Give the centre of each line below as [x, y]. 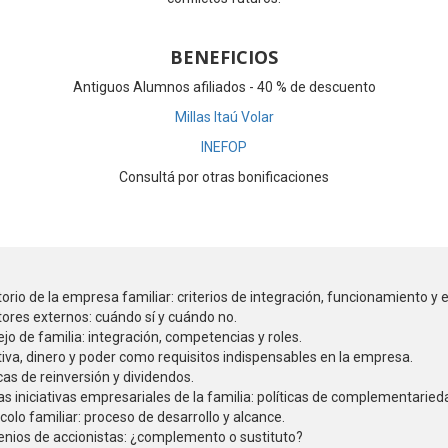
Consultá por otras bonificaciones [224, 177]
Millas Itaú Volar [224, 117]
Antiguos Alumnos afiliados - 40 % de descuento [224, 87]
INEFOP [224, 147]
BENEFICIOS [224, 57]
